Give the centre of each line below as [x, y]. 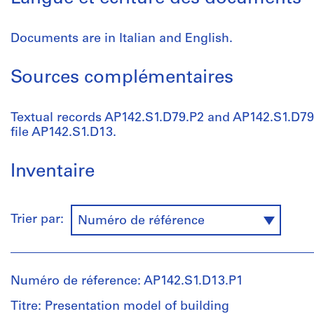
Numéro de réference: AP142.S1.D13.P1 [127, 281]
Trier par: [41, 220]
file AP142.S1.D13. [63, 133]
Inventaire [53, 172]
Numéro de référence [141, 221]
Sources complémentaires [122, 78]
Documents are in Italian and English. [122, 39]
